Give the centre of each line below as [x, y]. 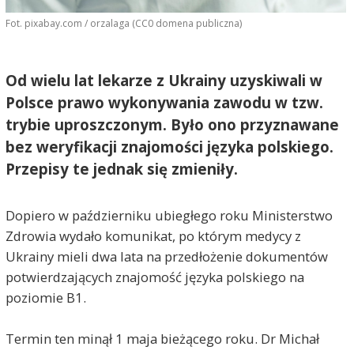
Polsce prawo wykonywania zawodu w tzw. [164, 102]
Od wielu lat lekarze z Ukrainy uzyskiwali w [164, 80]
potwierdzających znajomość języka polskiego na [154, 277]
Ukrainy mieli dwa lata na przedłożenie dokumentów [166, 256]
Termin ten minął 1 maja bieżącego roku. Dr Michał [162, 338]
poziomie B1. [45, 297]
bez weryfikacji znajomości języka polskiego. [169, 146]
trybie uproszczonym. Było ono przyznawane [172, 124]
